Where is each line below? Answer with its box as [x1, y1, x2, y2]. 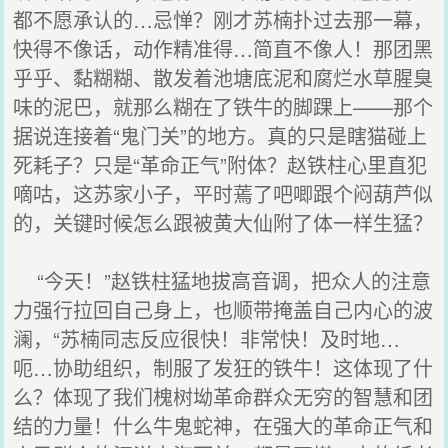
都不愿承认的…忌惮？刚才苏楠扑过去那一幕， [13, 5, 434, 34]
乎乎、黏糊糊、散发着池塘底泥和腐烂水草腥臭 [13, 63, 434, 92]
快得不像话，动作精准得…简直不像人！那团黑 [13, 34, 434, 63]
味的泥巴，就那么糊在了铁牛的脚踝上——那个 [13, 92, 434, 121]
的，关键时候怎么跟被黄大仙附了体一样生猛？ [13, 208, 434, 237]
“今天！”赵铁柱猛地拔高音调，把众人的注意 [13, 266, 432, 295]
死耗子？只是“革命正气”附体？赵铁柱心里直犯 [13, 150, 428, 179]
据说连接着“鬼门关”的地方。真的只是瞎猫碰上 [13, 121, 428, 150]
